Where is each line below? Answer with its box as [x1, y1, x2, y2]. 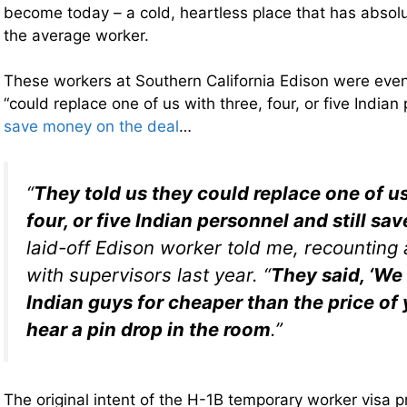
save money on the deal [4, 117, 179, 136]
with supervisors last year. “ [26, 263, 271, 286]
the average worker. [4, 25, 149, 45]
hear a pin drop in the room [26, 317, 271, 341]
